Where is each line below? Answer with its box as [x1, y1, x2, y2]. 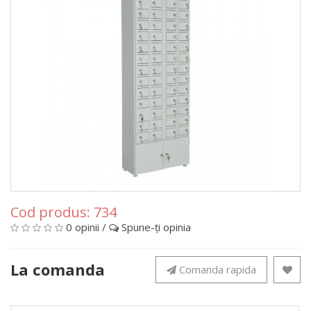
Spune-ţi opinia [121, 220, 191, 234]
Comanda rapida [179, 262, 256, 276]
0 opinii [66, 220, 99, 234]
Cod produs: [10, 203, 94, 221]
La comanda [10, 259, 105, 280]
